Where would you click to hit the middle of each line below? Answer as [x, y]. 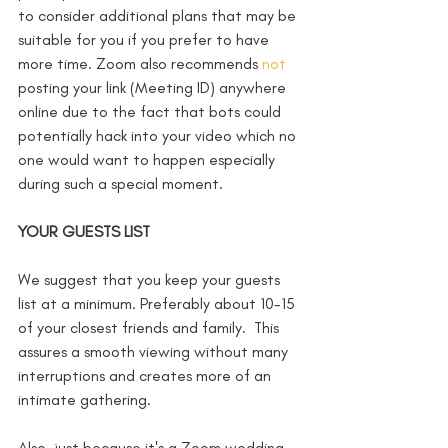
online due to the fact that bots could [151, 112]
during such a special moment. [124, 184]
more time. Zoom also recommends [140, 64]
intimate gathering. [86, 400]
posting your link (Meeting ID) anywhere [154, 88]
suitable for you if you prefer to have [145, 40]
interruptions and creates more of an [146, 376]
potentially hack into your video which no [159, 136]
